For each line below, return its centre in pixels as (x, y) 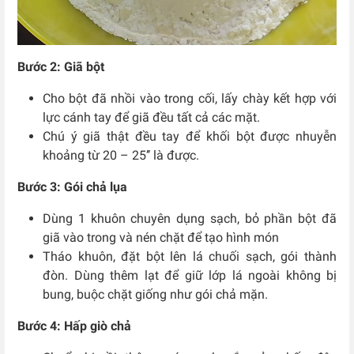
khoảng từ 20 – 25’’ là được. (121, 155)
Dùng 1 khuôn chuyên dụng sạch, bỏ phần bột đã (190, 218)
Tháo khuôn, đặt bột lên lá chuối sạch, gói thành (190, 256)
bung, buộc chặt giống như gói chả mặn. (155, 294)
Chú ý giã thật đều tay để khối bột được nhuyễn (190, 136)
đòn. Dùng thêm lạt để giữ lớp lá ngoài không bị (190, 275)
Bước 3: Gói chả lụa (72, 186)
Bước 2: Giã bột (61, 66)
